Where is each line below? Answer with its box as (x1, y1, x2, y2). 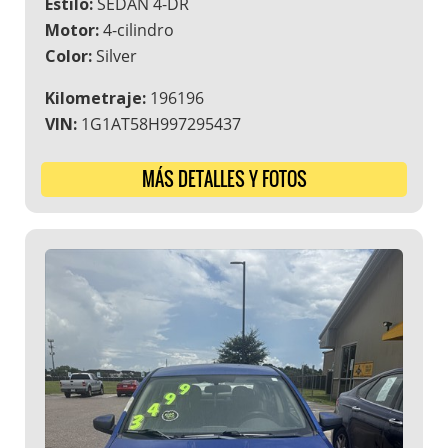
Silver (92, 45, 137, 68)
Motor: (45, 19, 99, 42)
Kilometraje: (45, 87, 146, 110)
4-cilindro (99, 19, 174, 42)
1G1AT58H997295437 (77, 113, 241, 136)
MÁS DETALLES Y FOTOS (141, 166, 307, 193)
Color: (45, 45, 92, 68)
